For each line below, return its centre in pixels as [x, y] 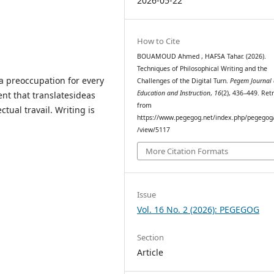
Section [151, 238]
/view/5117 [154, 129]
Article [150, 253]
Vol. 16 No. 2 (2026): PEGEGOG [198, 210]
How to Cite [159, 41]
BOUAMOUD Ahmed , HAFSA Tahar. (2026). [202, 56]
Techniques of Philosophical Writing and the [202, 68]
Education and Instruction [174, 93]
